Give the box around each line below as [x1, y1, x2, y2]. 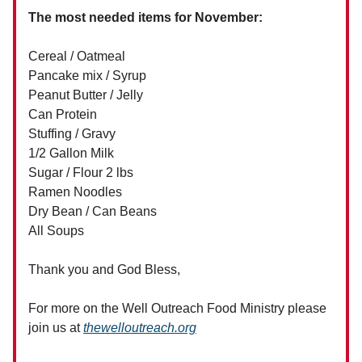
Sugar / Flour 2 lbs [28, 166, 133, 180]
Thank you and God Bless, [28, 263, 180, 277]
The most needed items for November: [28, 11, 263, 25]
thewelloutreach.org [83, 321, 196, 335]
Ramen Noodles [28, 185, 122, 200]
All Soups [28, 224, 84, 238]
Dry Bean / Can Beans [28, 204, 157, 219]
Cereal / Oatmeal [28, 49, 125, 64]
